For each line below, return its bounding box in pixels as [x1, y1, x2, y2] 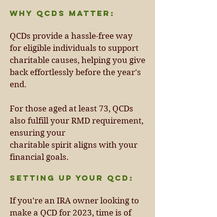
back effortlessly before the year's [10, 67, 141, 77]
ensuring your [10, 128, 65, 138]
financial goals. [10, 152, 69, 162]
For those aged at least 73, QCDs [10, 104, 133, 113]
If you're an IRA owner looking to [10, 196, 139, 205]
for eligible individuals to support [10, 43, 139, 53]
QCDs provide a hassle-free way [10, 31, 133, 41]
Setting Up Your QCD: [10, 173, 134, 183]
